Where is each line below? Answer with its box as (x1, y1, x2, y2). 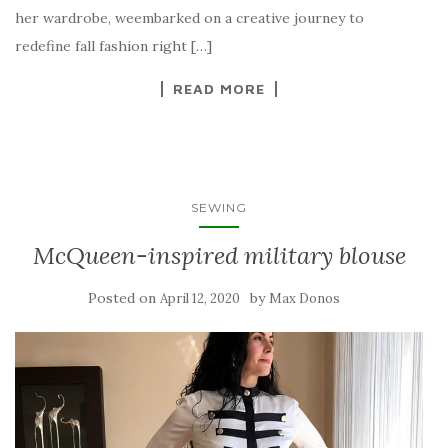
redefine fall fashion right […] (15, 36, 212, 55)
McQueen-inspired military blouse (32, 239, 406, 271)
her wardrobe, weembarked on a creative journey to (15, 8, 364, 27)
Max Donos (269, 289, 340, 307)
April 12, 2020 (160, 289, 240, 307)
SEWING (191, 199, 247, 215)
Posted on (88, 288, 160, 307)
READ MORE (173, 79, 265, 97)
